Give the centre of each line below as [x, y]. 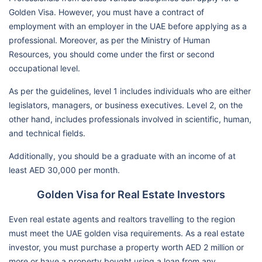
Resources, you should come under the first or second [112, 54]
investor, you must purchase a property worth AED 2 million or [126, 247]
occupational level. [44, 68]
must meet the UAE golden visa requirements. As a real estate [127, 233]
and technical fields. [47, 133]
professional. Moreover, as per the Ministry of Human [109, 40]
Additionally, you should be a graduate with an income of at [122, 156]
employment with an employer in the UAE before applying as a [128, 26]
